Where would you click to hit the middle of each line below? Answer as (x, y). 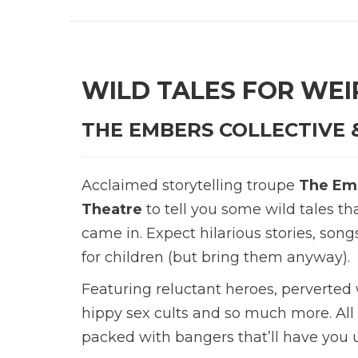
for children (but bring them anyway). (216, 257)
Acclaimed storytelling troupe (190, 185)
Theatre (112, 209)
